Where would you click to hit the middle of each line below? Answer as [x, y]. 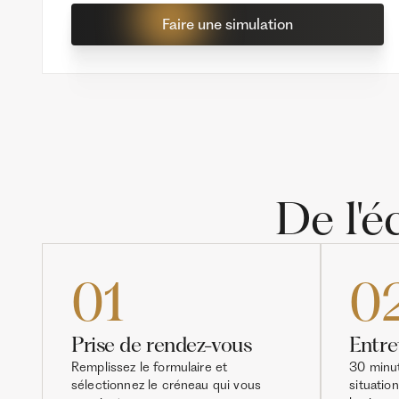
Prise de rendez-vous [161, 345]
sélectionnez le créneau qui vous [166, 385]
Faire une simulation [228, 24]
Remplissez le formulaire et [149, 367]
